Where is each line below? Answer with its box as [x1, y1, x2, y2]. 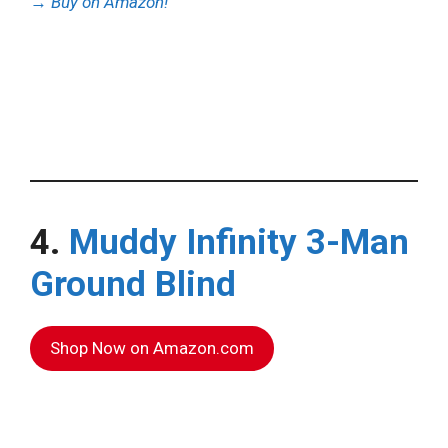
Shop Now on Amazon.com [50, 338, 254, 359]
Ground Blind [30, 264, 236, 306]
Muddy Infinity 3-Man [69, 222, 409, 264]
